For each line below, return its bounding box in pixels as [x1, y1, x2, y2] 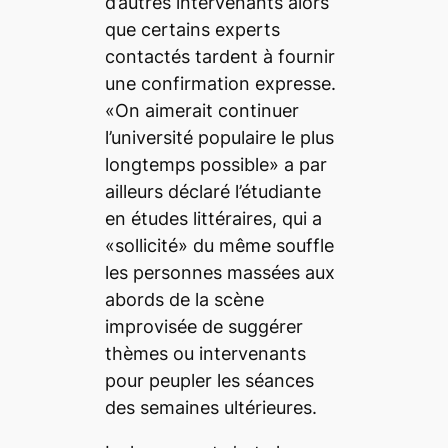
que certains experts [104, 19, 280, 41]
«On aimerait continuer [104, 100, 299, 122]
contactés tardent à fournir [104, 46, 335, 68]
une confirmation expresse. [104, 73, 336, 95]
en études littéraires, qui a [104, 208, 322, 230]
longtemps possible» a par [104, 154, 327, 176]
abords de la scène [104, 289, 264, 311]
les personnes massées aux [104, 262, 335, 284]
